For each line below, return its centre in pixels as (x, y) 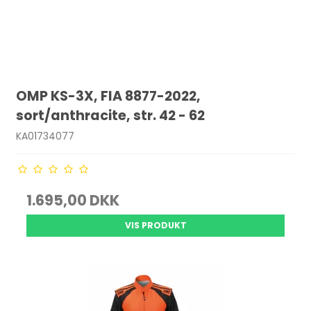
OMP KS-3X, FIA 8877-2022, (109, 96)
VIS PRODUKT (155, 225)
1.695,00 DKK (73, 200)
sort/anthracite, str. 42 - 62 (111, 116)
